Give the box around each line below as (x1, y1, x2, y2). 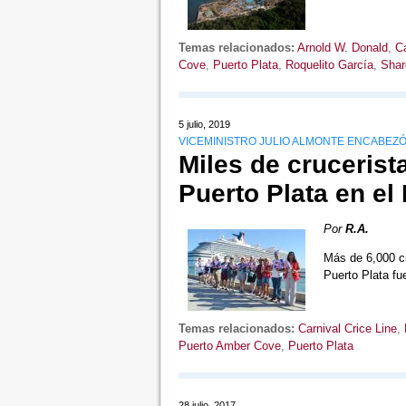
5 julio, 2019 (178, 119, 230, 130)
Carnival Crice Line (297, 322, 397, 335)
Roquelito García (285, 58, 373, 72)
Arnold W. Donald (296, 41, 388, 54)
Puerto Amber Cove (178, 339, 281, 353)
